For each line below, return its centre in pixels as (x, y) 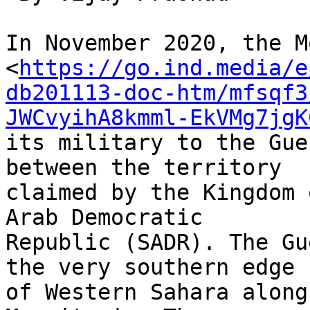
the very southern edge (157, 267)
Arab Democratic (111, 218)
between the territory (150, 168)
